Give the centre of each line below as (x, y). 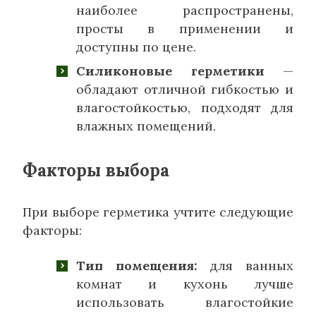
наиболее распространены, (185, 11)
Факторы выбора (96, 171)
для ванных (245, 266)
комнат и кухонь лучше (185, 284)
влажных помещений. (146, 126)
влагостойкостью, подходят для (185, 108)
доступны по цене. (136, 47)
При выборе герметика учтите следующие (158, 212)
